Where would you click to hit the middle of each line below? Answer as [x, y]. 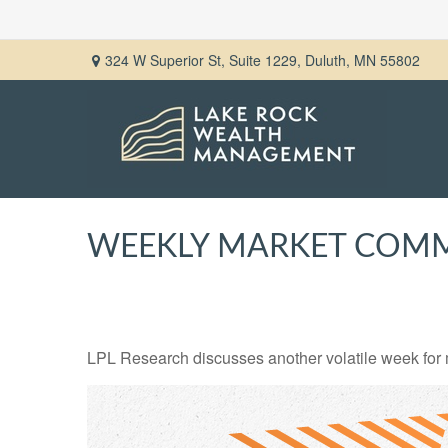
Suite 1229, [265, 59]
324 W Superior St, [167, 59]
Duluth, [327, 59]
